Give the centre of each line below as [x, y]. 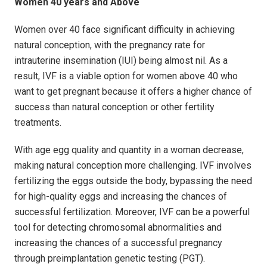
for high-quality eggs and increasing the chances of [121, 197]
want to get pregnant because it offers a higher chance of [133, 92]
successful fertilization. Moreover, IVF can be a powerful [132, 212]
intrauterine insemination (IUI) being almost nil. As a [121, 61]
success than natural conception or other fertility [114, 107]
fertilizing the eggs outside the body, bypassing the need [133, 181]
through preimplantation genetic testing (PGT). [111, 259]
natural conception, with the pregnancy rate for [110, 45]
